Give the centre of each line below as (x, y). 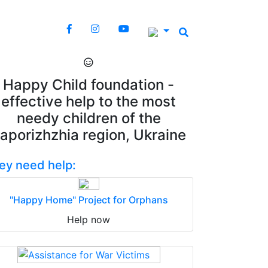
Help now (89, 220)
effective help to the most (89, 101)
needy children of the (89, 118)
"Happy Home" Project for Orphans (89, 200)
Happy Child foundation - (89, 85)
